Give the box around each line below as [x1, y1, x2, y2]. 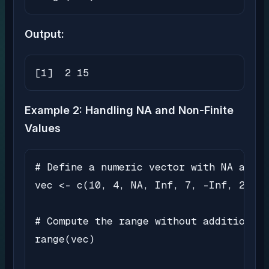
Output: [25, 28, 64, 41]
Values [25, 122, 61, 135]
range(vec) [35, 232, 95, 246]
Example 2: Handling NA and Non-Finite [25, 104, 234, 117]
